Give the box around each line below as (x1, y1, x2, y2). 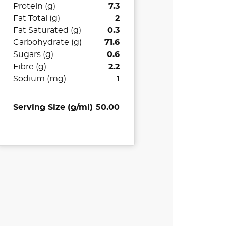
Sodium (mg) (13, 75, 67, 83)
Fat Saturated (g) (13, 26, 82, 35)
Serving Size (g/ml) (13, 103, 93, 112)
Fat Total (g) (13, 14, 61, 23)
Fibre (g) (13, 63, 47, 71)
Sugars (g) (13, 50, 54, 59)
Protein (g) (13, 2, 56, 11)
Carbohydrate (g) (13, 38, 82, 47)
